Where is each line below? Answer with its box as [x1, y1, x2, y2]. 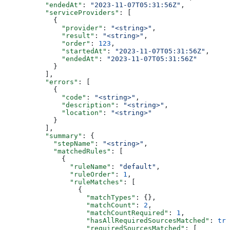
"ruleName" [4, 162, 111, 170]
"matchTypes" [4, 193, 136, 201]
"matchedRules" [4, 147, 111, 155]
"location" [4, 108, 103, 117]
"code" [4, 93, 86, 101]
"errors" [4, 78, 78, 86]
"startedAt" [4, 47, 107, 55]
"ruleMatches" [4, 178, 123, 186]
